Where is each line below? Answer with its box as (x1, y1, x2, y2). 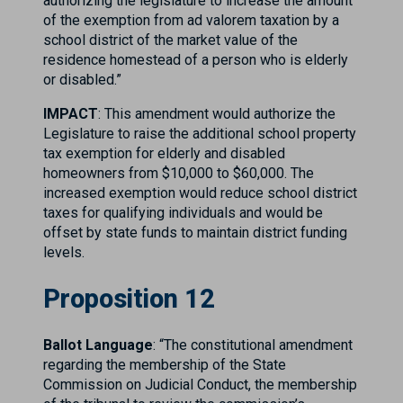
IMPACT (43, 104, 98, 122)
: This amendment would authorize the (98, 104, 336, 122)
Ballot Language (43, 336, 153, 354)
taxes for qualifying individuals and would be (43, 203, 323, 221)
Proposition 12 (43, 283, 215, 315)
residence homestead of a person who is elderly (43, 50, 348, 68)
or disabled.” (43, 70, 121, 88)
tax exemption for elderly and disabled (43, 144, 285, 162)
